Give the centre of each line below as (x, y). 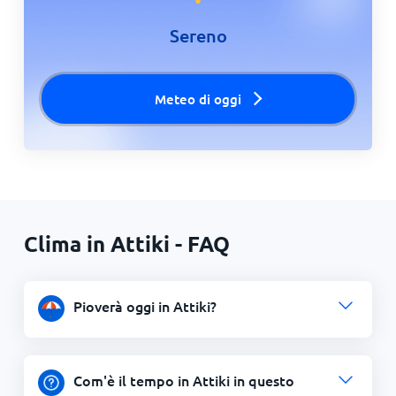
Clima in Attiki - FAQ (126, 244)
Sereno (198, 35)
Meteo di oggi (198, 99)
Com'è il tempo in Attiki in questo (183, 380)
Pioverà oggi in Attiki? (145, 306)
